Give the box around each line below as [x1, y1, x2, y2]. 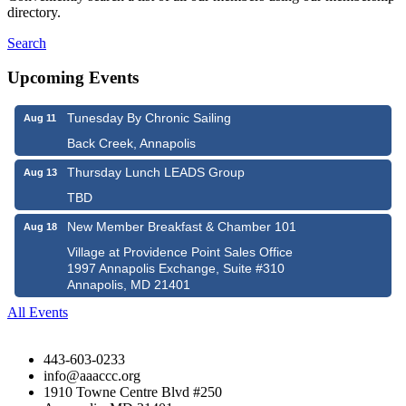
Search [7, 34, 46, 51]
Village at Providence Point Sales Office [67, 245, 293, 260]
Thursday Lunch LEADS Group [67, 165, 245, 180]
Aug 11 [24, 112, 56, 124]
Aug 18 [23, 221, 57, 233]
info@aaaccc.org [43, 368, 140, 384]
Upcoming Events [7, 68, 139, 88]
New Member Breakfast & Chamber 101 [67, 219, 296, 235]
